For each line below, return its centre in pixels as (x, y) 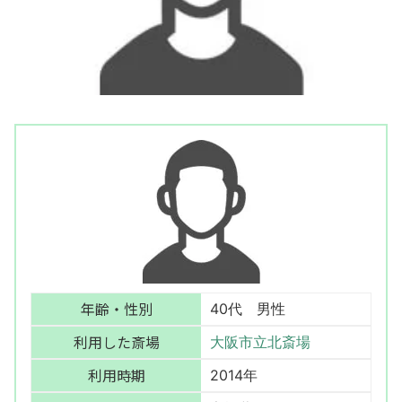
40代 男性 (248, 309)
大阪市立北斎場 (260, 342)
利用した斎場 (116, 342)
